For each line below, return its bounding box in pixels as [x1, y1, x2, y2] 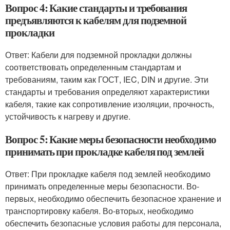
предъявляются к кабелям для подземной [5, 12, 187, 28]
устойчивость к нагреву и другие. [5, 110, 130, 123]
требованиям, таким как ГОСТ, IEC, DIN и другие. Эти [5, 73, 208, 86]
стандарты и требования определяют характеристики [5, 86, 209, 98]
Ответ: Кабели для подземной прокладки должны [5, 49, 192, 61]
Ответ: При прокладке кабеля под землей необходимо [5, 168, 210, 180]
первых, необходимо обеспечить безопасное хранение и [5, 193, 221, 205]
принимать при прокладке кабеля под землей [5, 144, 204, 160]
